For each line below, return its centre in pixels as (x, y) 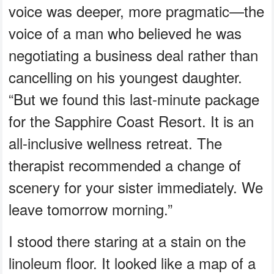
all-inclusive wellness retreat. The (116, 143)
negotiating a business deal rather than (134, 55)
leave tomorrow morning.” (91, 209)
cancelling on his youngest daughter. (126, 77)
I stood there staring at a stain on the (128, 241)
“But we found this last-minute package (134, 99)
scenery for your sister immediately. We (136, 187)
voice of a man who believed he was (125, 33)
